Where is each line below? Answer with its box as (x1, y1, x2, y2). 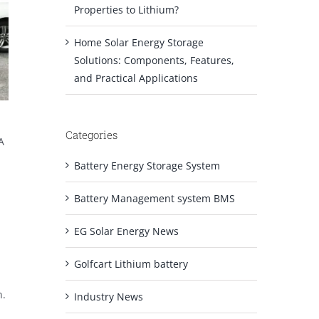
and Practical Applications (73, 70, 198, 85)
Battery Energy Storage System (73, 158, 220, 172)
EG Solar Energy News (73, 224, 179, 238)
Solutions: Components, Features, (73, 53, 234, 67)
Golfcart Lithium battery (73, 256, 188, 271)
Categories (65, 127, 117, 142)
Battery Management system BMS (73, 191, 235, 205)
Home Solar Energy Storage (73, 35, 204, 49)
